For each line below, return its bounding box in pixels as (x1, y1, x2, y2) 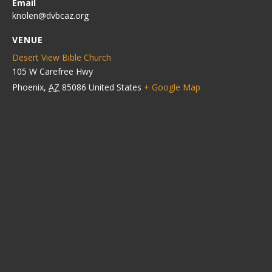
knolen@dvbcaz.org (12, 10, 89, 21)
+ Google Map (144, 81, 200, 93)
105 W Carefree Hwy (12, 66, 93, 77)
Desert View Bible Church (12, 52, 111, 63)
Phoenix (12, 81, 44, 93)
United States (89, 81, 141, 93)
